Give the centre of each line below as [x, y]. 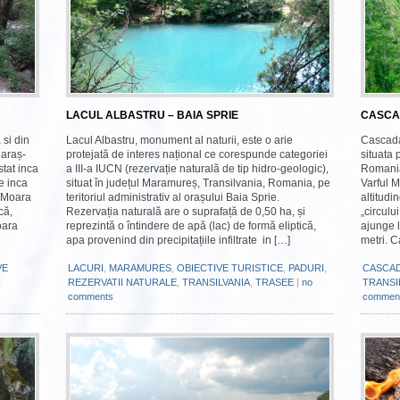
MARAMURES [140, 268]
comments [91, 296]
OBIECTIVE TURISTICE [230, 268]
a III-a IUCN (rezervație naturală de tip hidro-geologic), [197, 169]
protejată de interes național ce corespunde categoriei [197, 154]
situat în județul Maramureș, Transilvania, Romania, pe [198, 183]
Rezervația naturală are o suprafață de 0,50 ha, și [186, 212]
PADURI [306, 268]
